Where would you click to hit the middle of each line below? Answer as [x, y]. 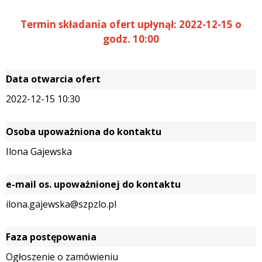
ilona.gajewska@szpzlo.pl [61, 204]
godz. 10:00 [131, 39]
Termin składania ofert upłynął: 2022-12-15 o [131, 24]
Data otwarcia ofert [53, 79]
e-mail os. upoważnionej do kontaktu [93, 184]
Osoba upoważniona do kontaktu [84, 131]
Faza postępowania [51, 237]
